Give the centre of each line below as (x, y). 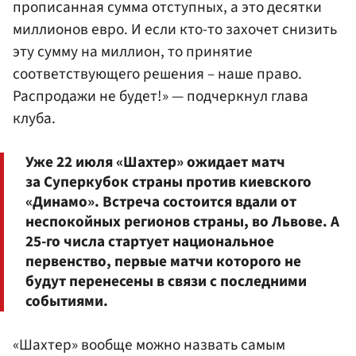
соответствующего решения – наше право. (157, 74)
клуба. (34, 118)
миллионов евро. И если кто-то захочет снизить (175, 29)
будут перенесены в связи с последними (166, 281)
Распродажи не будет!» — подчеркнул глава (161, 96)
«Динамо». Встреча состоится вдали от (161, 201)
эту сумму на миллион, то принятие (133, 51)
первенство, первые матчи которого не (163, 261)
